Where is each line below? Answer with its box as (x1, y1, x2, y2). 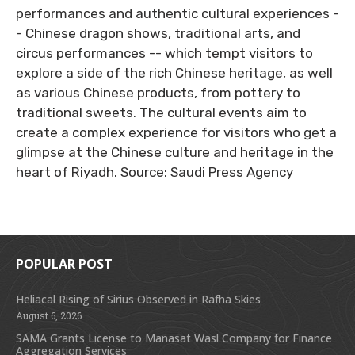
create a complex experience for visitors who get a (16, 124, 337, 140)
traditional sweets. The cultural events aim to (16, 105, 307, 120)
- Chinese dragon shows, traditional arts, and (16, 25, 300, 41)
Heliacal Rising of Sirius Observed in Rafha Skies (16, 291, 261, 307)
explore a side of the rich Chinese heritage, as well (16, 65, 333, 81)
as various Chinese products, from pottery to (16, 85, 300, 101)
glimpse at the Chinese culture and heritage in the (16, 144, 334, 160)
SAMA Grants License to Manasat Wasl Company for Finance (16, 330, 332, 345)
